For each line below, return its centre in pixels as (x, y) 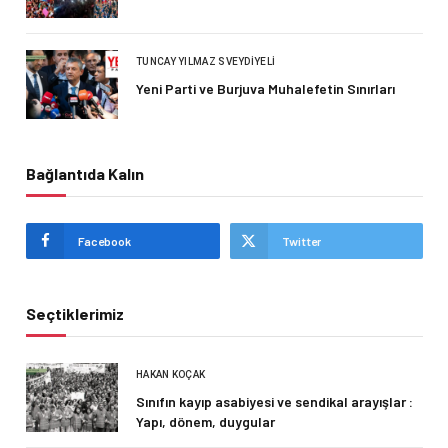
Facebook (104, 241)
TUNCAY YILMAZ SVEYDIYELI (206, 62)
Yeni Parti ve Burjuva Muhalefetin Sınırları (265, 89)
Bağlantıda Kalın (85, 174)
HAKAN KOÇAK (171, 375)
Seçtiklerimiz (75, 314)
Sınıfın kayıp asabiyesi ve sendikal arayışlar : (274, 402)
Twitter (301, 241)
